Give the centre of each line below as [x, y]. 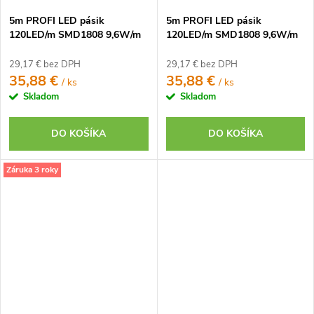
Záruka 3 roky [32, 170]
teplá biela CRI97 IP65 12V [226, 49]
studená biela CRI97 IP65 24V [76, 49]
